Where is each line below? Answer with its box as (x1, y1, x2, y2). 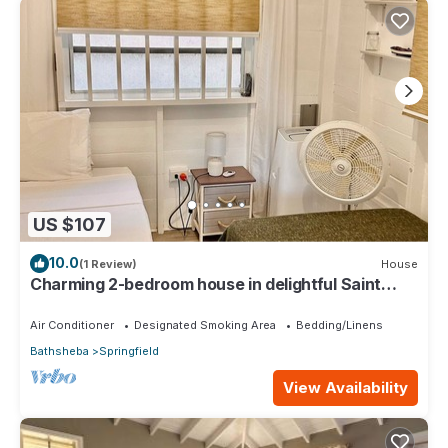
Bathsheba (30, 344, 89, 359)
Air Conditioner (30, 318, 114, 333)
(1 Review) (79, 256, 137, 271)
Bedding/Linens (296, 318, 383, 333)
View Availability (283, 378, 408, 398)
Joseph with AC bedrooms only (30, 292, 269, 313)
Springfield (99, 344, 159, 359)
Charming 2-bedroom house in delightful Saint (30, 274, 381, 295)
